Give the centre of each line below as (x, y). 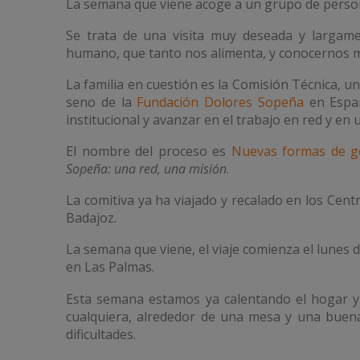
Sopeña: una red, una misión (146, 169)
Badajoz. (91, 218)
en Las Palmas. (110, 267)
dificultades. (101, 334)
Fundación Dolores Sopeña (220, 102)
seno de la (102, 102)
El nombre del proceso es (149, 151)
